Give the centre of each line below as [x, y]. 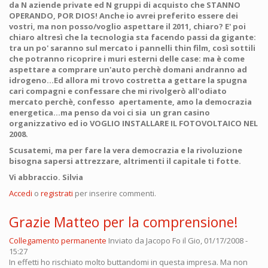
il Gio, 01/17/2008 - [214, 240]
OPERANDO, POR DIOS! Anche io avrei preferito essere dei [124, 15]
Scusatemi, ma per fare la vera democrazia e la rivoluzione [126, 150]
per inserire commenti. [115, 193]
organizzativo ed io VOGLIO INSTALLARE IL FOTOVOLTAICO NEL [133, 123]
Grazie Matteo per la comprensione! [124, 222]
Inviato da [127, 240]
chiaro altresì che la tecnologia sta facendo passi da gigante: [133, 37]
